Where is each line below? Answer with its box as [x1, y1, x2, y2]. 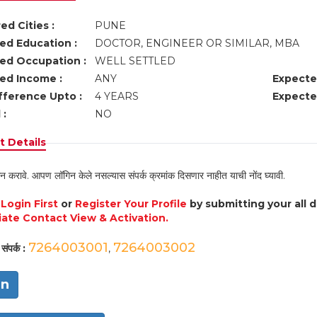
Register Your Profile [74, 197, 187, 210]
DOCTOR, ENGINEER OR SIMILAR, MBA [94, 37, 302, 50]
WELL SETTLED [94, 54, 178, 67]
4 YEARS [94, 90, 139, 103]
